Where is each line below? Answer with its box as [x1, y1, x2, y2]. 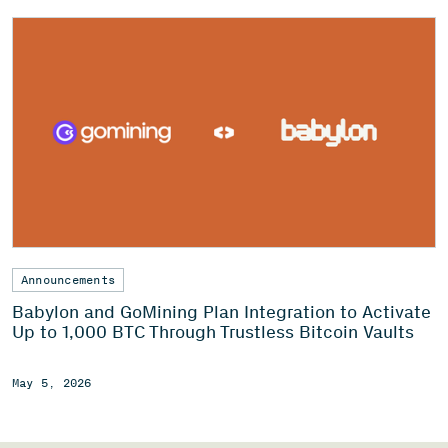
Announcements [21, 273, 116, 288]
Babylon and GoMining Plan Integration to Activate [12, 301, 431, 324]
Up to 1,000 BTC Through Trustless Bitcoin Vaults [12, 321, 414, 344]
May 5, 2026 [12, 376, 92, 391]
